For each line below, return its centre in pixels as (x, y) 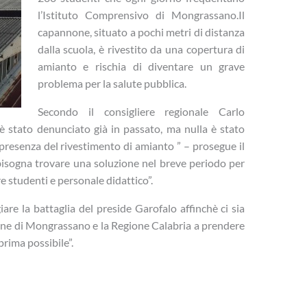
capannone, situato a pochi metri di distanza (141, 32)
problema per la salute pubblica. (112, 83)
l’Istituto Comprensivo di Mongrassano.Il (141, 14)
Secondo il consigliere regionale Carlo (141, 111)
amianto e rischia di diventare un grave (141, 66)
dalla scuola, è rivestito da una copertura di (141, 49)
